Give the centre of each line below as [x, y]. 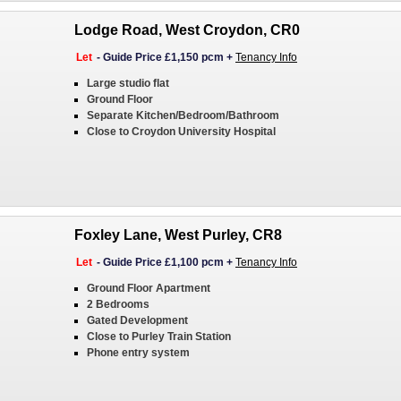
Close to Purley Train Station [159, 337]
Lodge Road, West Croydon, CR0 [187, 30]
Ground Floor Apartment [149, 288]
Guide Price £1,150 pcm [163, 57]
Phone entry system [138, 353]
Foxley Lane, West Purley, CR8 [178, 235]
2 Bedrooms [118, 304]
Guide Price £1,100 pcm [163, 262]
